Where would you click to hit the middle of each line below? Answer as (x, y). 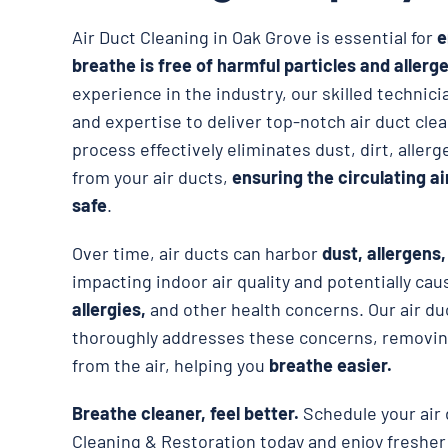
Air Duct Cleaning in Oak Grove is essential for (254, 36)
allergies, (109, 308)
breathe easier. (330, 364)
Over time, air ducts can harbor (197, 252)
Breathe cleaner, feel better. (185, 412)
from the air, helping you (170, 364)
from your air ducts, (152, 176)
